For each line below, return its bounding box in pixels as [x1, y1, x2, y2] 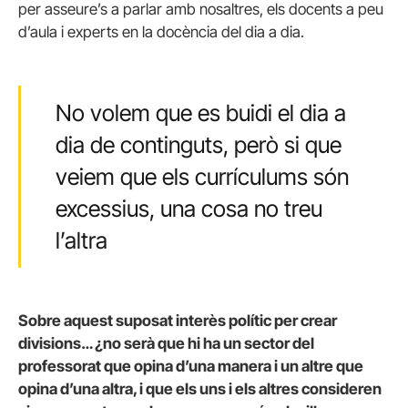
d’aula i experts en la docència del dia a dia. [18, 23, 304, 42]
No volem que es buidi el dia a [55, 98, 346, 127]
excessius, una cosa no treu [55, 194, 322, 222]
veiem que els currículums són [55, 162, 349, 190]
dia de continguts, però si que [55, 130, 342, 158]
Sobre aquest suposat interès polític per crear [18, 311, 337, 331]
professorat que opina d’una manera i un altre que [18, 357, 363, 376]
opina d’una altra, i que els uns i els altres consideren [18, 380, 382, 399]
